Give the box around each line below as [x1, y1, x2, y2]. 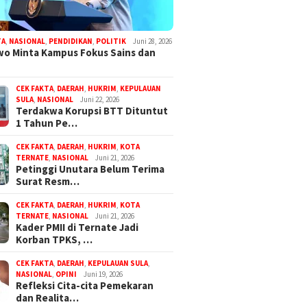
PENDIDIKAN [49, 36, 93, 46]
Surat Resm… [16, 174, 80, 188]
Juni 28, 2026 [133, 36, 173, 46]
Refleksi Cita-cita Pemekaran [16, 278, 154, 292]
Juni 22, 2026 [80, 94, 120, 104]
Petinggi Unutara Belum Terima [16, 162, 165, 175]
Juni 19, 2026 [84, 269, 123, 279]
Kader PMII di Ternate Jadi [16, 220, 139, 234]
